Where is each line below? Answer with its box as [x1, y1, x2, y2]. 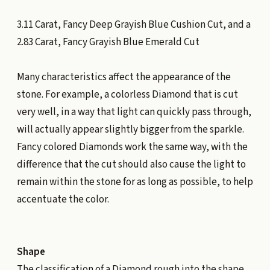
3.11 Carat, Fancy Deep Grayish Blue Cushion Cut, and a [16, 17, 251, 32]
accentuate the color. [16, 192, 109, 207]
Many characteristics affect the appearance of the [16, 69, 231, 84]
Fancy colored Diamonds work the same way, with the [16, 139, 248, 154]
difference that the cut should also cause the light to [16, 157, 246, 172]
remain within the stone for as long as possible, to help [16, 174, 253, 189]
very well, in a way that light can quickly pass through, [16, 104, 251, 119]
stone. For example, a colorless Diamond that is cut [16, 87, 238, 102]
